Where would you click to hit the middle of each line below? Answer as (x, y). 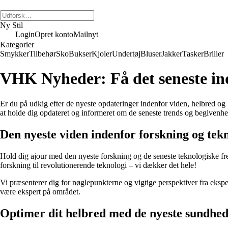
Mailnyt (86, 34)
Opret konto (54, 34)
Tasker (193, 54)
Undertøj (126, 54)
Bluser (151, 54)
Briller (214, 54)
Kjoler (102, 54)
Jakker (172, 54)
